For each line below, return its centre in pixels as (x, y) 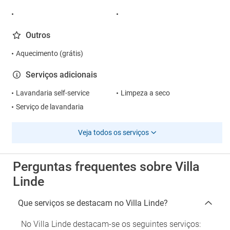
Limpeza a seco (145, 93)
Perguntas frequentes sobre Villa (106, 167)
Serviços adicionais (61, 75)
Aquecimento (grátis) (50, 53)
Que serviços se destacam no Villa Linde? (93, 203)
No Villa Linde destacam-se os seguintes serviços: (111, 224)
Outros (38, 35)
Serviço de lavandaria (50, 107)
